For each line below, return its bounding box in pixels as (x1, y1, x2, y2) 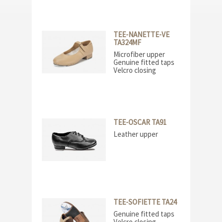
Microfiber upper (113, 49, 165, 59)
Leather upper (113, 129, 158, 139)
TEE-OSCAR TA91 (113, 117, 166, 127)
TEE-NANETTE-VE (113, 30, 169, 40)
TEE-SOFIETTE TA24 (113, 197, 176, 207)
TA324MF (113, 38, 141, 48)
